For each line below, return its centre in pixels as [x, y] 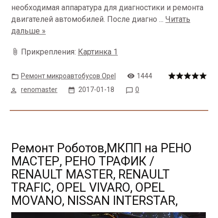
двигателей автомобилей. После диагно [85, 19]
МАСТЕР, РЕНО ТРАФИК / [83, 161]
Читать [178, 19]
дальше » [28, 31]
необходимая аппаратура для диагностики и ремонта [107, 8]
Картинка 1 [98, 52]
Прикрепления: [49, 52]
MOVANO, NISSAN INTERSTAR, [94, 201]
